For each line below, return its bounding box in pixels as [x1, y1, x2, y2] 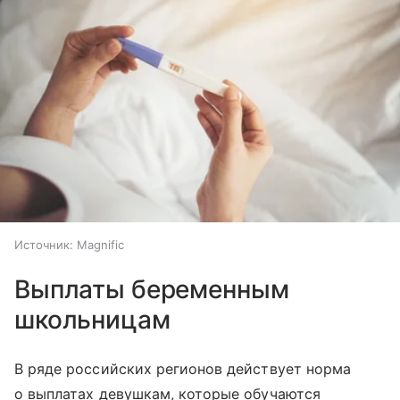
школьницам [14, 304, 171, 335]
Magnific [77, 237, 124, 252]
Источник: [14, 237, 73, 252]
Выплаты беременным [14, 273, 289, 304]
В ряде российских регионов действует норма [14, 359, 352, 378]
